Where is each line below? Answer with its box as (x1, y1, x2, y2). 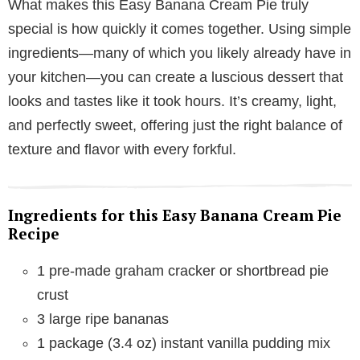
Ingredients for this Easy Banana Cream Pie (8, 204, 342, 225)
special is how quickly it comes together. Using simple (8, 20, 351, 37)
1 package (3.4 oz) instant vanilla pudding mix (37, 334, 330, 351)
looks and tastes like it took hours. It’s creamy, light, (8, 92, 337, 109)
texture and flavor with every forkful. (8, 141, 236, 157)
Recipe (8, 223, 59, 243)
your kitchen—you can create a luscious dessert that (8, 68, 343, 85)
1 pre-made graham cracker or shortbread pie (37, 262, 329, 279)
